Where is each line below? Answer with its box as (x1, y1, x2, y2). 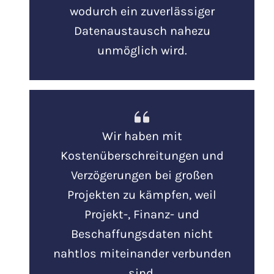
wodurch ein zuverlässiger (69, 4, 215, 18)
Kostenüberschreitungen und (60, 148, 224, 163)
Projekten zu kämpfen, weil (67, 187, 217, 202)
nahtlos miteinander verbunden (53, 246, 231, 261)
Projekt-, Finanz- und (84, 207, 199, 221)
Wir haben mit (102, 128, 182, 143)
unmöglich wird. (97, 43, 187, 57)
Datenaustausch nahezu (73, 23, 210, 38)
